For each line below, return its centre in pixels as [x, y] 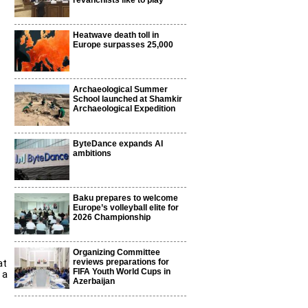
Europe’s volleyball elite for [126, 208]
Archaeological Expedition [124, 109]
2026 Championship [112, 217]
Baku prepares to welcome [125, 198]
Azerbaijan [94, 281]
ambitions [92, 153]
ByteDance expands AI [118, 144]
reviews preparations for [121, 262]
